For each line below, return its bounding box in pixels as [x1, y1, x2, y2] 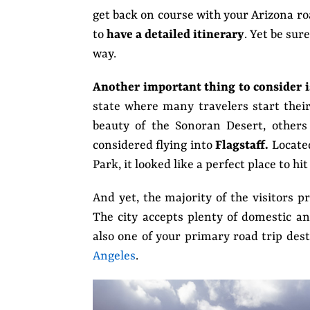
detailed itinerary [145, 28, 244, 42]
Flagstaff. [215, 138, 272, 153]
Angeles [93, 249, 136, 264]
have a [107, 28, 143, 42]
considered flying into [93, 138, 216, 153]
